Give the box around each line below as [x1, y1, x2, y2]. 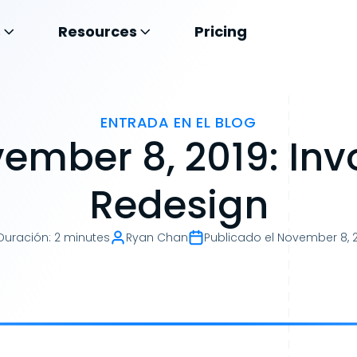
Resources [58, 22, 137, 41]
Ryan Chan [126, 229, 188, 245]
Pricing [194, 22, 247, 41]
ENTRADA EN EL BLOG [100, 112, 257, 132]
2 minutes [54, 229, 110, 245]
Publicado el [204, 229, 274, 245]
